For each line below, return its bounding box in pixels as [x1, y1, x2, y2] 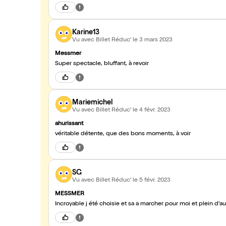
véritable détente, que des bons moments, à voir [55, 131, 191, 137]
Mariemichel [72, 99, 112, 106]
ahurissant [55, 121, 83, 127]
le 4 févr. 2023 [133, 107, 171, 114]
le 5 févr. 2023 [133, 177, 171, 184]
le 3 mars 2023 [133, 37, 173, 43]
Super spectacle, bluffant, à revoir [55, 61, 149, 67]
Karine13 [72, 29, 99, 36]
